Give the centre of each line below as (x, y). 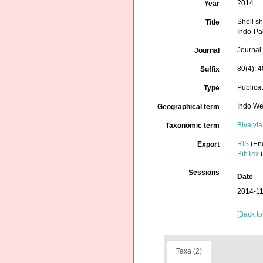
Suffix (210, 69)
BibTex (248, 154)
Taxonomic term (193, 126)
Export (209, 144)
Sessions (204, 173)
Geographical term (189, 107)
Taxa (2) (189, 251)
